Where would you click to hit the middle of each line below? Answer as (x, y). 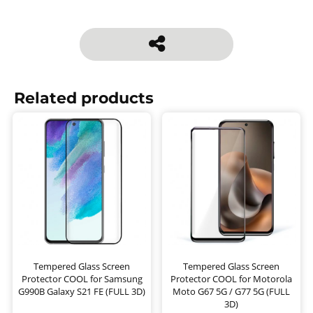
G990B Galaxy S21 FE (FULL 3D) (82, 292)
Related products (84, 99)
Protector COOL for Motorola (231, 279)
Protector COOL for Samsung (82, 279)
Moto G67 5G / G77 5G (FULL (231, 292)
